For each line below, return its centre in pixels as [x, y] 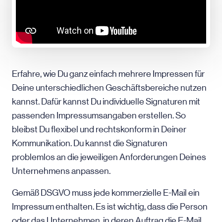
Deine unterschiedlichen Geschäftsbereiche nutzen [109, 88]
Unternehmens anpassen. [61, 171]
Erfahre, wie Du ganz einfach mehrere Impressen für [108, 74]
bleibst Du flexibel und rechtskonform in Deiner [99, 129]
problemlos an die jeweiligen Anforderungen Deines [109, 157]
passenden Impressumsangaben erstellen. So [99, 115]
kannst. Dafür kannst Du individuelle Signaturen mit [106, 102]
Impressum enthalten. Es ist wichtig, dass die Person [110, 207]
